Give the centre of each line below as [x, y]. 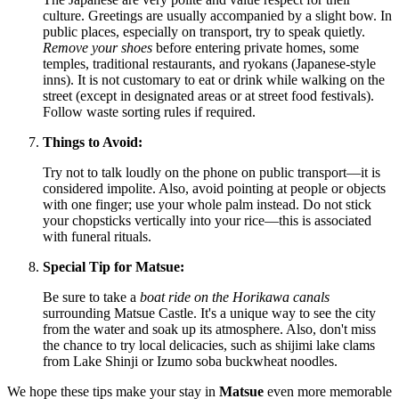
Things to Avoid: [93, 142]
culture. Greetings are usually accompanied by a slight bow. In [217, 15]
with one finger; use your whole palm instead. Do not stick [207, 204]
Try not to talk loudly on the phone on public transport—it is [212, 172]
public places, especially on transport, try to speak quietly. [204, 31]
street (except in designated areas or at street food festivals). [208, 95]
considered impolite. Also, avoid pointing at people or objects [214, 188]
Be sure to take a [91, 297]
